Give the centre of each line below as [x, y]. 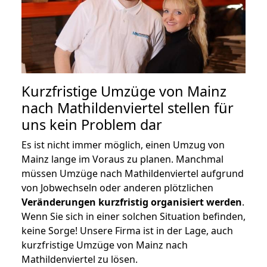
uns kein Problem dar [92, 124]
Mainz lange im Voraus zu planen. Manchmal [122, 159]
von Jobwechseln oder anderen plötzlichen [117, 187]
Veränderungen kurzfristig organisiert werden [132, 202]
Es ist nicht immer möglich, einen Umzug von [123, 145]
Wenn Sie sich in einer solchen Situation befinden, [133, 216]
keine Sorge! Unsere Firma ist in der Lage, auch [127, 230]
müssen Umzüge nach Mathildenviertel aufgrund [133, 173]
